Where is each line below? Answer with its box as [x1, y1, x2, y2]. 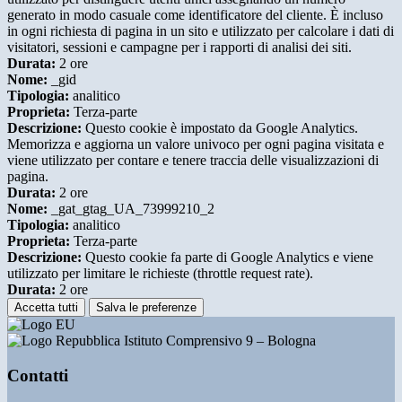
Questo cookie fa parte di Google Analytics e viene [82, 249, 373, 266]
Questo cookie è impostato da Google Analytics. [82, 120, 358, 136]
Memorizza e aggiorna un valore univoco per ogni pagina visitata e [7, 136, 384, 153]
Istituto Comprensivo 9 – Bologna [120, 333, 316, 349]
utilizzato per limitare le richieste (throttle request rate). [7, 266, 313, 282]
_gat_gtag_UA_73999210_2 [48, 201, 214, 217]
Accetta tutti [14, 301, 78, 315]
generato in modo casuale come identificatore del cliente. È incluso [7, 7, 383, 23]
